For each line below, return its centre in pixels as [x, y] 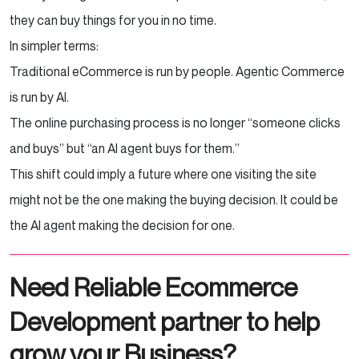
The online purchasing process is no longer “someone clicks [175, 122]
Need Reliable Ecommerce [153, 286]
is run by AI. [40, 97]
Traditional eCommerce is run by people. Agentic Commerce [177, 71]
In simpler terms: [56, 45]
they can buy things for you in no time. [114, 20]
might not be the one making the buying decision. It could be [174, 199]
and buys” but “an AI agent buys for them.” [126, 148]
